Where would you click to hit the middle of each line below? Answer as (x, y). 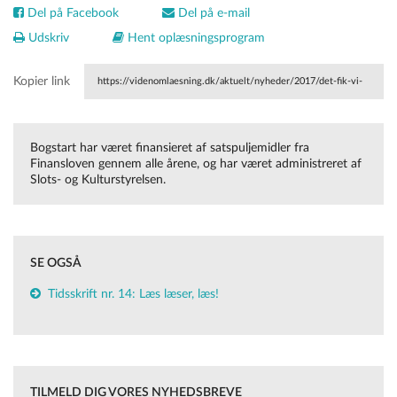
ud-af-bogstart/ (130, 117)
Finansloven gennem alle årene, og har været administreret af (196, 164)
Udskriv (47, 39)
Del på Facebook (71, 14)
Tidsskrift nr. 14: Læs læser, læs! (133, 294)
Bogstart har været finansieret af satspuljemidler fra (170, 148)
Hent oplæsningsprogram (195, 39)
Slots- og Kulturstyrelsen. (98, 180)
